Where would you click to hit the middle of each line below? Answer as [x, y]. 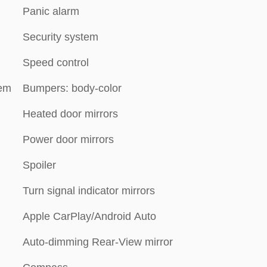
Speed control [56, 62]
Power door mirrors [68, 139]
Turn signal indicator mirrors [89, 190]
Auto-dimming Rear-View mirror [98, 242]
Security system [60, 37]
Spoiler [39, 165]
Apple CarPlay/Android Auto [89, 216]
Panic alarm [51, 11]
